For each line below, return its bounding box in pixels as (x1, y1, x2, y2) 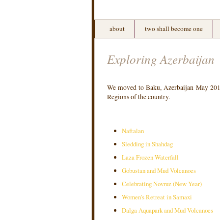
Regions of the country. (107, 92, 170, 101)
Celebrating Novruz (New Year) (122, 179, 202, 188)
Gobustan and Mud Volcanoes (122, 166, 196, 175)
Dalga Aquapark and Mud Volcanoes (122, 206, 213, 215)
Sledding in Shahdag (122, 139, 173, 148)
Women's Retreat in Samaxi (122, 192, 194, 201)
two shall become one (145, 24, 203, 33)
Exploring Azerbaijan (107, 51, 215, 67)
